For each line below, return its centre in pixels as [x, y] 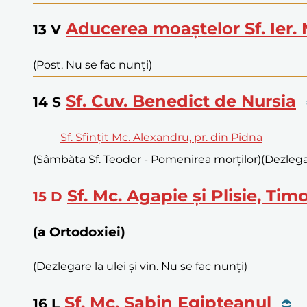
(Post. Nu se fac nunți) [93, 64]
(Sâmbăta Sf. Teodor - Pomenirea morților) [147, 159]
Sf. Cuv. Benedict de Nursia [181, 101]
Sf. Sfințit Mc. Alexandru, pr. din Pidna [161, 137]
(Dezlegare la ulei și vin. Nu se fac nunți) [140, 267]
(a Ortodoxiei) [79, 232]
